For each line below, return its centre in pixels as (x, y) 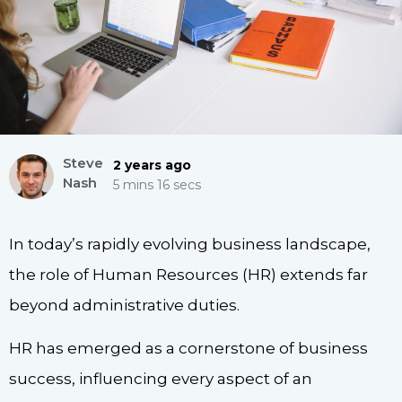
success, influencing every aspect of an (161, 378)
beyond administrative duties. (124, 305)
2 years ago (153, 166)
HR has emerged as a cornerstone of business (188, 348)
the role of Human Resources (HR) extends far (188, 274)
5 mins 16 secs (157, 185)
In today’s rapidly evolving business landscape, (190, 244)
